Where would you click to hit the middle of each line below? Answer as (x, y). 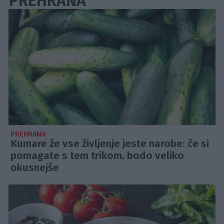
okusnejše (35, 168)
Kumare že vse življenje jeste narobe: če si (110, 144)
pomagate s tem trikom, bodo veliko (97, 156)
